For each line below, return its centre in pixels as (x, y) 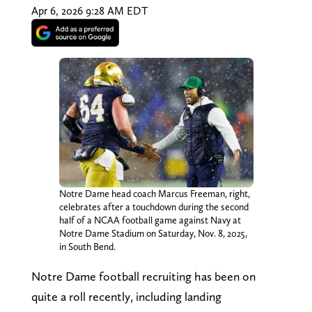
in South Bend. (87, 246)
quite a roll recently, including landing (126, 296)
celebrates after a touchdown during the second (154, 206)
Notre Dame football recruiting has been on (143, 276)
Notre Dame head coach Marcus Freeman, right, (154, 193)
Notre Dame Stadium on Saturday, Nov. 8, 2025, (153, 233)
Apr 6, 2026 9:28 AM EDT (89, 10)
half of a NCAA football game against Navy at (150, 220)
